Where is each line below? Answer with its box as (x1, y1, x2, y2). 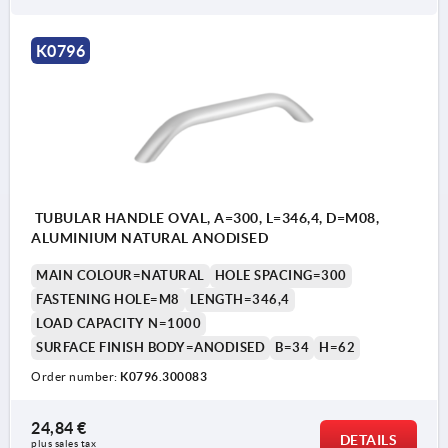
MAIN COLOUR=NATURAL (36, 268, 205, 284)
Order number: (31, 370, 120, 384)
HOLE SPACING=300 (214, 268, 347, 284)
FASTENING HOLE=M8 (36, 292, 180, 308)
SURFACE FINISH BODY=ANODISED (36, 340, 265, 356)
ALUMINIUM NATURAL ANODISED (31, 230, 268, 247)
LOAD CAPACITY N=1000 (36, 316, 201, 332)
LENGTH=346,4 (189, 292, 290, 308)
